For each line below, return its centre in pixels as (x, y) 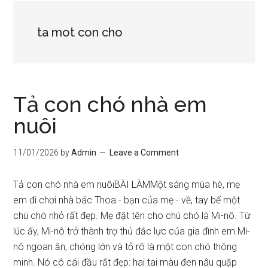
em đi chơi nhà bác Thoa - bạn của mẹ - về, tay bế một (127, 200)
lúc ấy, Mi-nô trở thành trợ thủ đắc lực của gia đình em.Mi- (132, 231)
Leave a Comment (144, 153)
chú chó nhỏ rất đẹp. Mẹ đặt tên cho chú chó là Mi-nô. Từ (132, 216)
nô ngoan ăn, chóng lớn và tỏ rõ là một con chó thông (125, 247)
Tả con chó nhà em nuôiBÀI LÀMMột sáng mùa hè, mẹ (127, 185)
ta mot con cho (80, 32)
